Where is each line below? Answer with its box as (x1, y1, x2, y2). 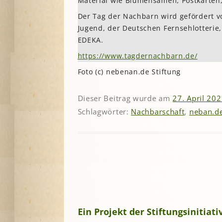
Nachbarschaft (131, 106, 185, 116)
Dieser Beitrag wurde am (77, 93, 173, 103)
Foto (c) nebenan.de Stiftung (77, 67, 181, 77)
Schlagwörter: (77, 106, 131, 116)
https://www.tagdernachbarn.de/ (77, 51, 198, 61)
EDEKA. (77, 35, 104, 45)
